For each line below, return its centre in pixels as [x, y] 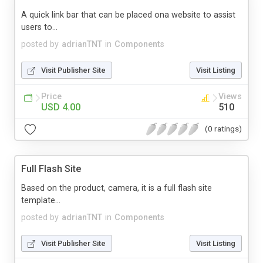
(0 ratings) [223, 129]
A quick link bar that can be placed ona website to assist [128, 15]
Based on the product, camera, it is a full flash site [117, 188]
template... [41, 200]
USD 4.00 [61, 107]
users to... [39, 27]
